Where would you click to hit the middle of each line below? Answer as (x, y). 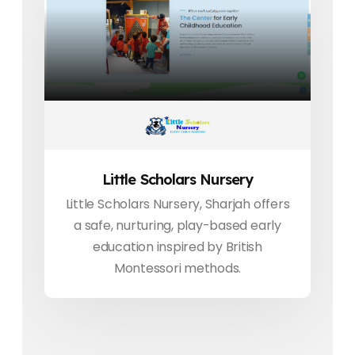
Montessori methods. (177, 269)
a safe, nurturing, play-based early (177, 226)
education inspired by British (177, 247)
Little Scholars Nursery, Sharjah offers (177, 204)
